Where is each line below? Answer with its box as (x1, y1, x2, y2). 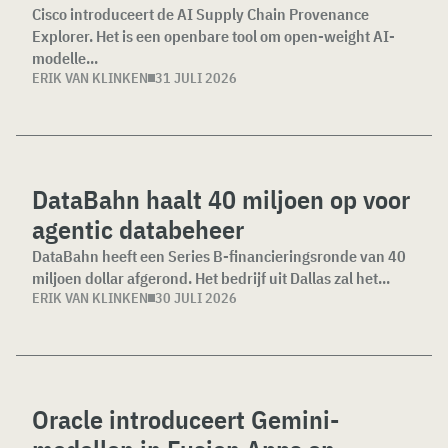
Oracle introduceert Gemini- (32, 401, 339, 436)
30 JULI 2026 (155, 288, 237, 307)
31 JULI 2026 (155, 68, 237, 87)
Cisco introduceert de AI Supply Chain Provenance (32, 3, 369, 24)
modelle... (32, 47, 98, 68)
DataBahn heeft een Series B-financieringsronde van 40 (32, 245, 406, 266)
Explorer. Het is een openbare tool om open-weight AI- (32, 25, 395, 46)
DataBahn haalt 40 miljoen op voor (32, 181, 410, 216)
